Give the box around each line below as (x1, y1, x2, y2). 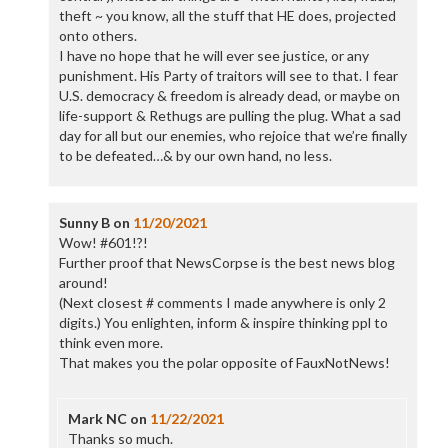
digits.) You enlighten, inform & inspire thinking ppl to (58, 314, 388, 331)
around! (58, 274, 108, 291)
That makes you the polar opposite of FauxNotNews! (58, 354, 390, 371)
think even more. (58, 334, 163, 351)
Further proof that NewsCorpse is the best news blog (58, 254, 395, 271)
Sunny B (58, 214, 110, 231)
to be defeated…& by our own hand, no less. (58, 147, 332, 164)
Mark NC (67, 410, 127, 427)
